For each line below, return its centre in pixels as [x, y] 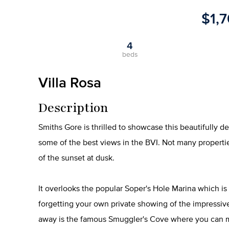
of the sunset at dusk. [76, 157]
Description [73, 108]
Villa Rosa [70, 82]
